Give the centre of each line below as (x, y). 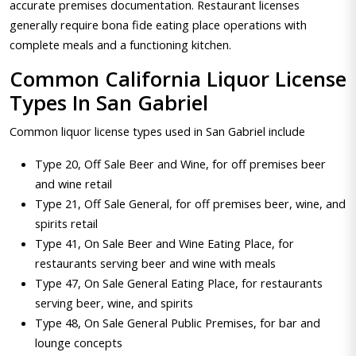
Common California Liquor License (178, 79)
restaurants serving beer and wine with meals (155, 263)
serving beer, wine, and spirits (114, 303)
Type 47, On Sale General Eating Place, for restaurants (179, 283)
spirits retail (66, 223)
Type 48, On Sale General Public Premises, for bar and (178, 323)
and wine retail (74, 184)
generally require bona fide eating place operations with (158, 25)
